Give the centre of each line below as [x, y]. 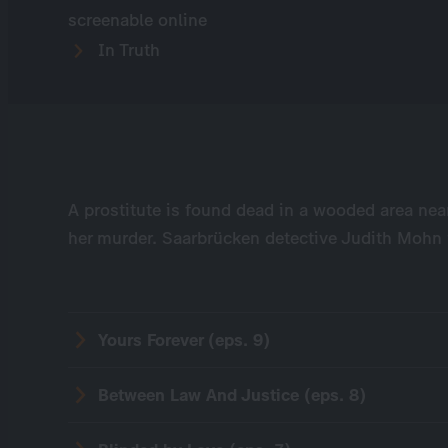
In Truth [126, 50]
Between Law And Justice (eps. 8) [232, 395]
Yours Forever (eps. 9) [184, 340]
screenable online [137, 20]
